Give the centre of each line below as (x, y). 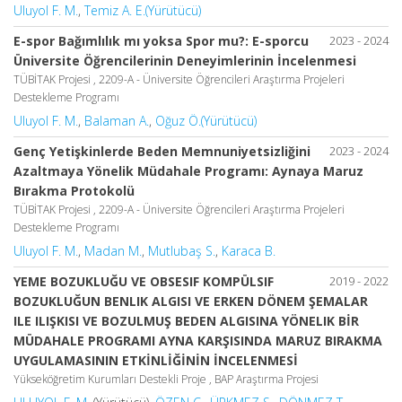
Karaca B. (249, 250)
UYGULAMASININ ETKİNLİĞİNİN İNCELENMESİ (156, 360)
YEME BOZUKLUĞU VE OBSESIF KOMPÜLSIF (144, 281)
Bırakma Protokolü (74, 190)
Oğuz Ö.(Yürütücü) (206, 120)
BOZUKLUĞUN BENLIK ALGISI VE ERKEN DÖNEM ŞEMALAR (191, 301)
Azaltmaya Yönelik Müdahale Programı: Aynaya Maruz (188, 170)
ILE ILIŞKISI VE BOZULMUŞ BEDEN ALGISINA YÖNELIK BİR (186, 320)
